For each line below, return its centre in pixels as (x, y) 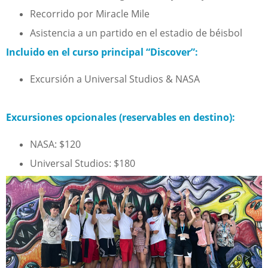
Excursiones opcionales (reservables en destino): (121, 118)
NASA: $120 (55, 144)
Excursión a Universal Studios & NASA (115, 79)
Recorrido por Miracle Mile (90, 14)
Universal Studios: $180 (83, 164)
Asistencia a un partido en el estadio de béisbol (136, 33)
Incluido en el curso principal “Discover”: (102, 52)
